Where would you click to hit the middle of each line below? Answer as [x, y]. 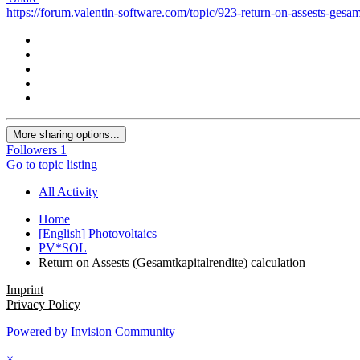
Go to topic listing [52, 164]
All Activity [68, 191]
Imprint [25, 289]
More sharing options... [66, 134]
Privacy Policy [43, 304]
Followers [32, 149]
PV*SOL [63, 247]
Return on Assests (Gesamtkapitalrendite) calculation [172, 262]
